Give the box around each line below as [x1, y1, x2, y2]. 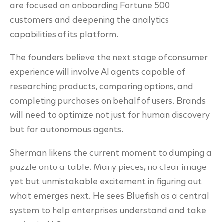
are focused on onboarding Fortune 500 [10, 1, 170, 11]
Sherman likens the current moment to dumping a [10, 149, 212, 158]
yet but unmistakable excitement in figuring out [10, 177, 202, 187]
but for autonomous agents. [10, 125, 123, 135]
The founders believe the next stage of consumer [10, 54, 208, 63]
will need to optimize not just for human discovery [10, 111, 210, 120]
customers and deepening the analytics [10, 16, 169, 25]
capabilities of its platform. [10, 30, 118, 40]
